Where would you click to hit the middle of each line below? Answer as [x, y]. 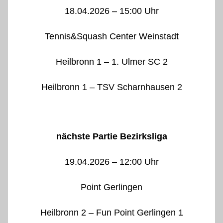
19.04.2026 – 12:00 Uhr [111, 162]
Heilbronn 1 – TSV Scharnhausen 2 [111, 87]
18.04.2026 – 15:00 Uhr [111, 11]
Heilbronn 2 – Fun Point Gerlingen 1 [111, 213]
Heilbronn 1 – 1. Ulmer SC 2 [111, 62]
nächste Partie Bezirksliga [111, 137]
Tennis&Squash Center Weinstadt [111, 37]
